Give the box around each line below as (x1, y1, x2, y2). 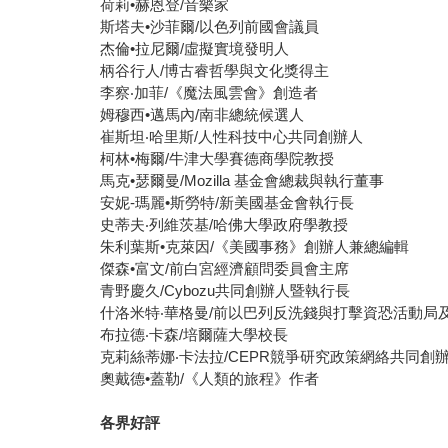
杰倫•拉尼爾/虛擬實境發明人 (100, 40, 290, 58)
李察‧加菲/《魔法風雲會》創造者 (100, 84, 319, 102)
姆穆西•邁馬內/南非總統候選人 (100, 106, 305, 124)
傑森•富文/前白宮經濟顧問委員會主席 (100, 260, 350, 278)
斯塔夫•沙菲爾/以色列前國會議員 (100, 18, 320, 36)
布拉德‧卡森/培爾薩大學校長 (100, 326, 289, 344)
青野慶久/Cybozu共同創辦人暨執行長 (100, 282, 351, 300)
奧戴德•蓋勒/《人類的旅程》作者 (100, 370, 320, 388)
